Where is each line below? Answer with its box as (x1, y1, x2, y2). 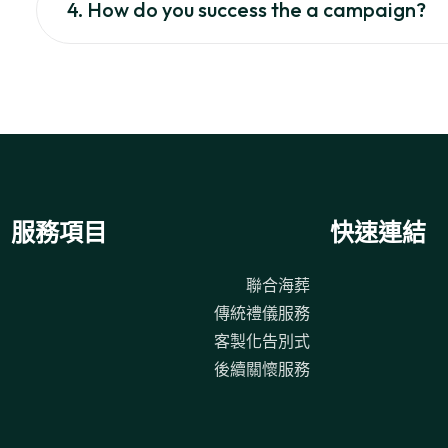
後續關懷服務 (213, 359, 310, 379)
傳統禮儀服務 (213, 303, 310, 323)
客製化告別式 (213, 331, 310, 351)
